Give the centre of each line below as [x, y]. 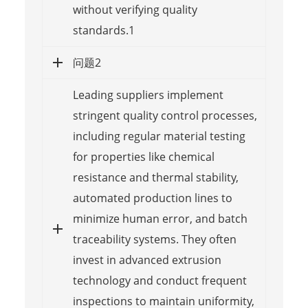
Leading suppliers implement [148, 95]
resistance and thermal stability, [155, 177]
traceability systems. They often [154, 239]
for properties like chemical [143, 156]
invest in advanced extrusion [147, 260]
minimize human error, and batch [160, 218]
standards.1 [103, 30]
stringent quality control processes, [165, 115]
